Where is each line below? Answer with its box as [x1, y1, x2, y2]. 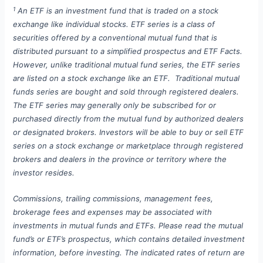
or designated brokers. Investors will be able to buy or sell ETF [13, 127, 244, 137]
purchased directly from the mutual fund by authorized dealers [13, 114, 244, 124]
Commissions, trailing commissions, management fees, [13, 194, 214, 204]
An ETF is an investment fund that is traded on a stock [18, 6, 219, 16]
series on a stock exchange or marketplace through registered [13, 141, 244, 151]
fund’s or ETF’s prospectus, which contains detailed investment [13, 234, 245, 244]
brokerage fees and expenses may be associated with [13, 207, 213, 217]
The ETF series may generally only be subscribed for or [13, 100, 217, 110]
